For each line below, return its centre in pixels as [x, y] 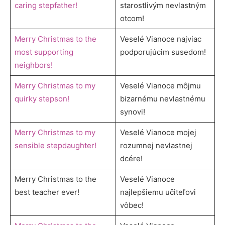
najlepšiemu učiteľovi [158, 192]
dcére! [131, 158]
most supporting [44, 52]
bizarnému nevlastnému [162, 98]
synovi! [132, 111]
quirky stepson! [42, 98]
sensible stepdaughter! [55, 145]
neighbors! [33, 65]
